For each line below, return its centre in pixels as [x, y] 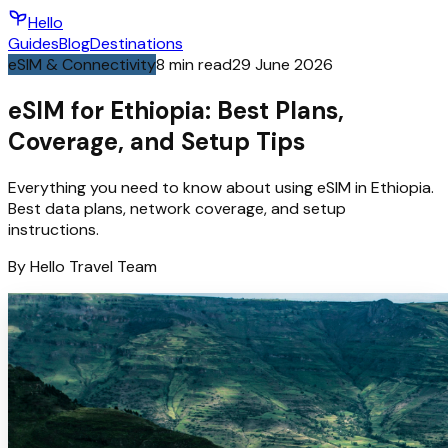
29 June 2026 [282, 64]
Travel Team [111, 266]
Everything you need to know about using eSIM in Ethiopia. [221, 187]
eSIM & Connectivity [82, 64]
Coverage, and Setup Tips [156, 141]
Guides [33, 43]
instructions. [53, 229]
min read [198, 64]
